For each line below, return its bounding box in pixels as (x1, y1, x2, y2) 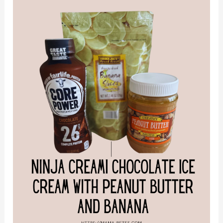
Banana (12, 106, 39, 116)
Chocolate (12, 4, 48, 15)
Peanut (12, 62, 38, 73)
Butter (12, 77, 36, 87)
